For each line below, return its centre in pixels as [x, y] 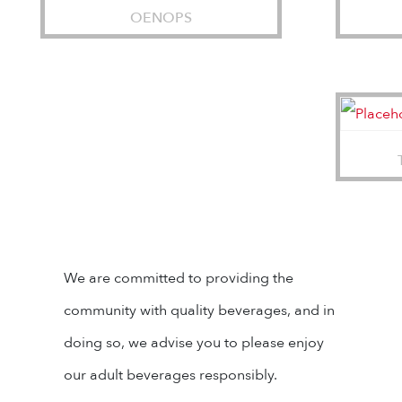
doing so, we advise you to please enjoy [194, 343]
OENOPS [161, 18]
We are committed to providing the [179, 279]
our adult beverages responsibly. [170, 376]
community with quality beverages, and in [199, 311]
